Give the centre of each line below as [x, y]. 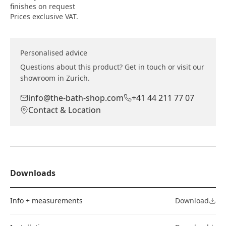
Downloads [33, 173]
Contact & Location [65, 110]
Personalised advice [54, 53]
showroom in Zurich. [55, 78]
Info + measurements [46, 201]
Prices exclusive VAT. [44, 16]
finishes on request [43, 6]
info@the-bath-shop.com [76, 98]
